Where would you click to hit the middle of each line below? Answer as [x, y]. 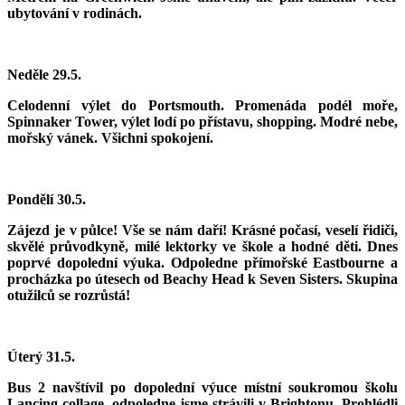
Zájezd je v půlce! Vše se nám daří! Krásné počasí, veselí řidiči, [202, 231]
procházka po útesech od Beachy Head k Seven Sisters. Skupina [202, 279]
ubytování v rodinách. [75, 14]
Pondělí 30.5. [47, 200]
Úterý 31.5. [41, 357]
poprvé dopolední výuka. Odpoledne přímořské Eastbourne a [202, 263]
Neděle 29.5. [44, 75]
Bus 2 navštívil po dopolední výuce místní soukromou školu [202, 388]
